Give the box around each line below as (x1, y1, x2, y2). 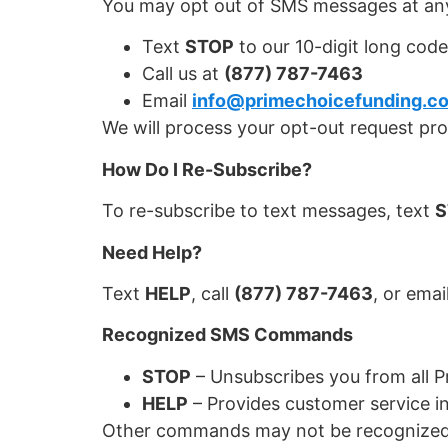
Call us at (142, 63, 224, 85)
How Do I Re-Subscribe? (102, 158, 312, 180)
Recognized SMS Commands (102, 324, 353, 346)
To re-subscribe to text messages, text (102, 200, 435, 222)
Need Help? (102, 241, 202, 263)
